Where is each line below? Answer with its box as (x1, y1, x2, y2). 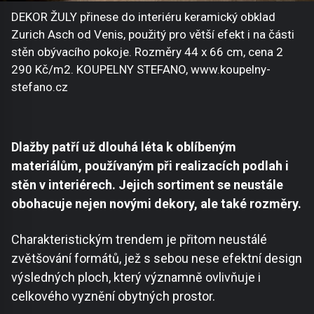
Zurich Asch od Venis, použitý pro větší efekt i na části (11, 27, 294, 41)
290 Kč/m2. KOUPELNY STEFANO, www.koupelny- (11, 62, 271, 76)
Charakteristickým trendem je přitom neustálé (11, 232, 267, 247)
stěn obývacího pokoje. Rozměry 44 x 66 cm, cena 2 (11, 44, 283, 59)
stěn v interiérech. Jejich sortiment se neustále (11, 177, 283, 193)
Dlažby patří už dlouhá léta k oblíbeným (11, 139, 236, 155)
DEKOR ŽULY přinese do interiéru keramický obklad (11, 9, 275, 24)
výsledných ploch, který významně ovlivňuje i (11, 270, 261, 285)
